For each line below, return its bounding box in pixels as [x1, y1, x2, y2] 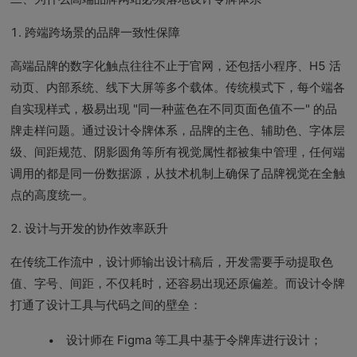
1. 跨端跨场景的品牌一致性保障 [10, 25, 181, 40]
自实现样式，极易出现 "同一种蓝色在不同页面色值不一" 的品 [10, 101, 338, 116]
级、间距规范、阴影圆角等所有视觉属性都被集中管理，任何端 [10, 144, 346, 159]
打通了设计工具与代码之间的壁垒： [10, 297, 202, 312]
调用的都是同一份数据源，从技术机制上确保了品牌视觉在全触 [10, 166, 346, 181]
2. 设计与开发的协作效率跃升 [10, 221, 169, 236]
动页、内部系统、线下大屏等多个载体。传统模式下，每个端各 [10, 80, 346, 95]
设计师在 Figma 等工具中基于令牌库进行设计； [66, 332, 323, 347]
